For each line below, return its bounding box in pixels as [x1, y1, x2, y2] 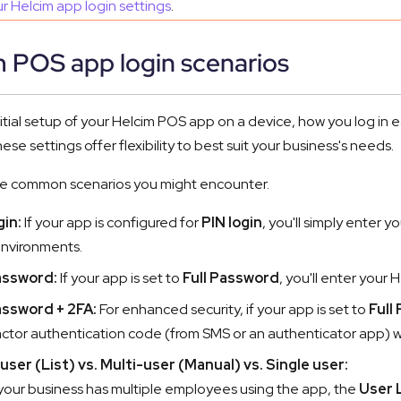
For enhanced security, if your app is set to [97, 299, 369, 319]
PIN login [201, 212, 262, 232]
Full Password [183, 268, 279, 287]
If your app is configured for [21, 212, 201, 232]
